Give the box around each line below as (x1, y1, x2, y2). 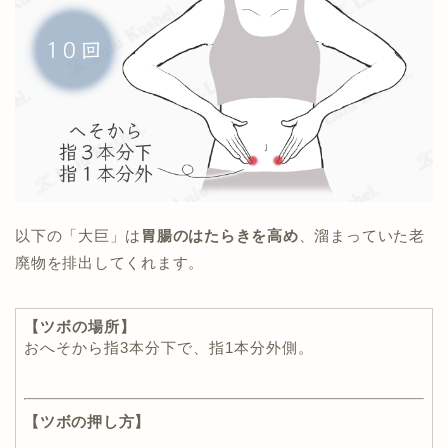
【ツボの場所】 (24, 317, 136, 335)
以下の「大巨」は (15, 226, 142, 244)
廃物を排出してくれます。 (15, 253, 205, 271)
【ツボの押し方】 (24, 413, 151, 431)
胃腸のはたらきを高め (141, 226, 299, 244)
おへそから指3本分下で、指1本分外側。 (24, 338, 314, 356)
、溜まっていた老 (298, 226, 425, 244)
